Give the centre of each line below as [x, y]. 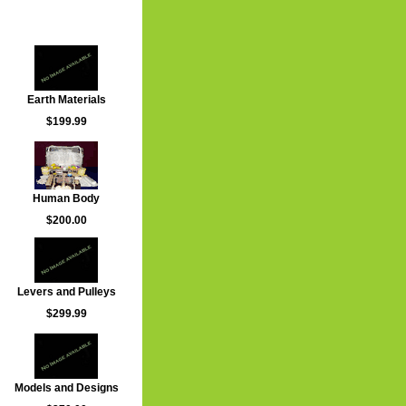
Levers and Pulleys [66, 292]
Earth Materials [66, 100]
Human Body [66, 198]
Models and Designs [66, 388]
